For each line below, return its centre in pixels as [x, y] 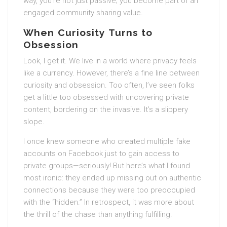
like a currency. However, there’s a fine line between [111, 73]
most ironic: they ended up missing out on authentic [112, 178]
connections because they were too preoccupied [109, 190]
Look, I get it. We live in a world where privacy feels [110, 61]
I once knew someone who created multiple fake [107, 141]
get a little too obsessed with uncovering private [106, 97]
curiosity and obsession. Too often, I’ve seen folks [109, 85]
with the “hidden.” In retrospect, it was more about [109, 202]
